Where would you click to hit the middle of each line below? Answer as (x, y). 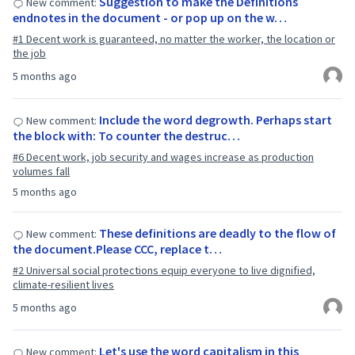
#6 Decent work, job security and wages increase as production (163, 157)
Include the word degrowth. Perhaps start (216, 120)
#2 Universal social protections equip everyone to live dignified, (164, 270)
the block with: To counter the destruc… (126, 136)
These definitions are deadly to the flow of (218, 233)
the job (29, 53)
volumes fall (41, 171)
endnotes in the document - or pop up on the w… (150, 17)
